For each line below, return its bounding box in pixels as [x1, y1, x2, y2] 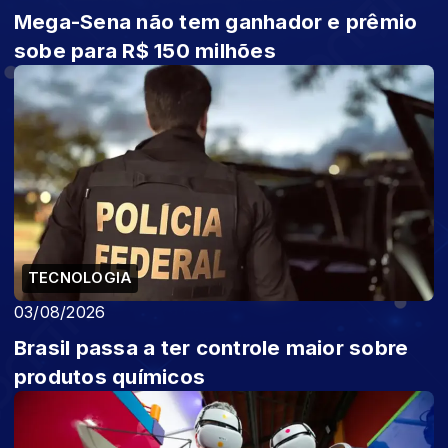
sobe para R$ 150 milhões [14, 37, 276, 63]
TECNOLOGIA [28, 268, 133, 287]
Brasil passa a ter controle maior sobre [14, 334, 409, 360]
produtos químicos [14, 363, 206, 389]
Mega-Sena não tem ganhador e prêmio [14, 8, 418, 34]
